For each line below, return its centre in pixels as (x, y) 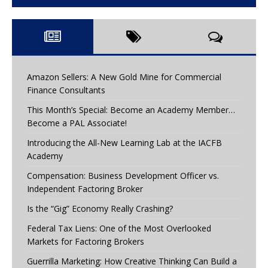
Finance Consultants (66, 90)
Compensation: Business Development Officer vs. (123, 176)
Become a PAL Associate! (77, 123)
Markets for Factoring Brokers (86, 242)
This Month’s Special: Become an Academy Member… (131, 110)
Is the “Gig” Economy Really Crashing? (100, 209)
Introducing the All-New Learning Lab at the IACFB (124, 143)
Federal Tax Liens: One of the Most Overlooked (119, 229)
